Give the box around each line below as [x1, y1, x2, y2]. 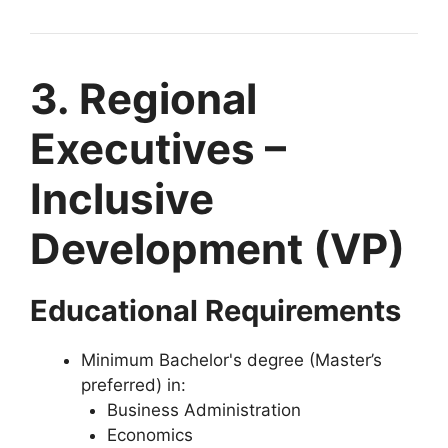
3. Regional [30, 72, 257, 124]
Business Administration [106, 399, 301, 420]
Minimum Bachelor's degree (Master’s [81, 349, 382, 370]
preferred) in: [81, 374, 186, 395]
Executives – [30, 122, 286, 174]
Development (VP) [30, 222, 405, 274]
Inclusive [30, 172, 214, 224]
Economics [106, 424, 193, 445]
